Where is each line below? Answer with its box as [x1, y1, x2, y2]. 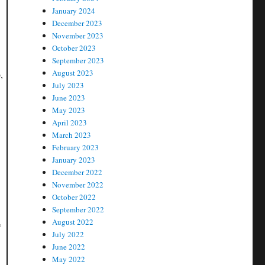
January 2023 [52, 154, 96, 165]
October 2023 [52, 42, 96, 53]
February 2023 [52, 141, 99, 153]
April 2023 [52, 117, 88, 128]
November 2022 [52, 179, 104, 190]
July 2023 [52, 79, 85, 91]
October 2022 [52, 191, 96, 202]
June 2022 [52, 241, 86, 252]
